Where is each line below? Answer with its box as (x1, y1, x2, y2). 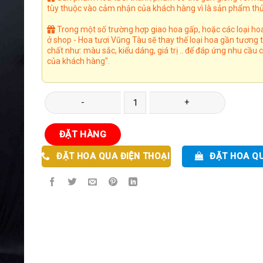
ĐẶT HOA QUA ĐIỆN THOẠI (56, 150, 170, 161)
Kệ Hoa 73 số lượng (41, 92, 113, 102)
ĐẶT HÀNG (59, 129, 107, 140)
